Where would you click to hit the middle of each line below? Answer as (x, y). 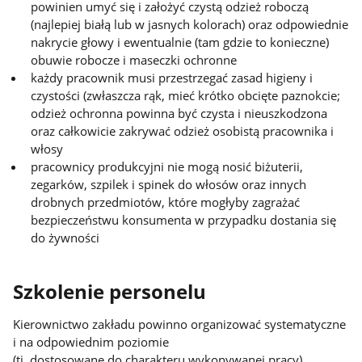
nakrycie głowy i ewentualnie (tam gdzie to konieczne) (180, 42)
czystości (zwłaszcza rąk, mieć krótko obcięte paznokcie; (186, 96)
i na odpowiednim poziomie (91, 342)
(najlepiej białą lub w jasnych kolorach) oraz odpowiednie (190, 25)
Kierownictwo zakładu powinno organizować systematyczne (180, 324)
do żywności (65, 238)
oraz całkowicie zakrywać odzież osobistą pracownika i (183, 131)
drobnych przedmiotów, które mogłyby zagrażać (166, 202)
